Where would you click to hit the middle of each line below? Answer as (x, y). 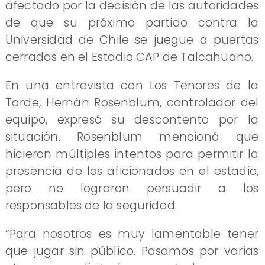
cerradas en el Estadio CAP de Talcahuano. (129, 57)
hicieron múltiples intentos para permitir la (132, 154)
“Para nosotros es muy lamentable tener (132, 234)
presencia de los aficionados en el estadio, (132, 171)
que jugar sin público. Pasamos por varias (132, 251)
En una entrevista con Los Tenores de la (132, 85)
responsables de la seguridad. (91, 205)
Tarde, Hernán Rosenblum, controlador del (132, 102)
